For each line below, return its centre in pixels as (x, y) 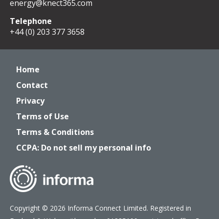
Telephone (31, 21)
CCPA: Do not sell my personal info (84, 148)
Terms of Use (43, 116)
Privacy (30, 101)
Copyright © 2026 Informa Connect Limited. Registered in (100, 208)
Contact (32, 85)
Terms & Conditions (55, 132)
